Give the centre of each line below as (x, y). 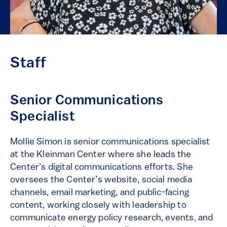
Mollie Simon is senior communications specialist (110, 142)
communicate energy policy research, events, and (112, 218)
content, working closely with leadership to (98, 205)
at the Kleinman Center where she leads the (101, 155)
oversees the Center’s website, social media (101, 180)
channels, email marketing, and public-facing (100, 193)
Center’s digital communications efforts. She (102, 167)
